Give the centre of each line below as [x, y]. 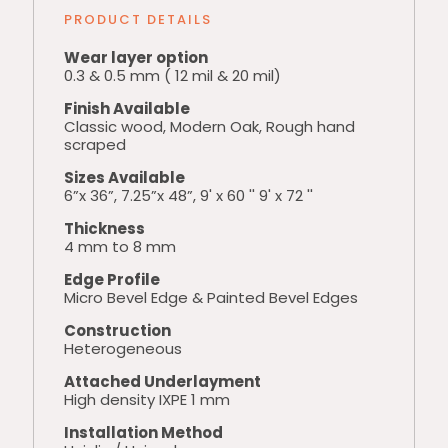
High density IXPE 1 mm [147, 399]
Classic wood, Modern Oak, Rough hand [209, 126]
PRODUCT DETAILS [138, 19]
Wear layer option [136, 57]
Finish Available [127, 108]
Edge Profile [112, 279]
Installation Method [143, 432]
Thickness [104, 228]
